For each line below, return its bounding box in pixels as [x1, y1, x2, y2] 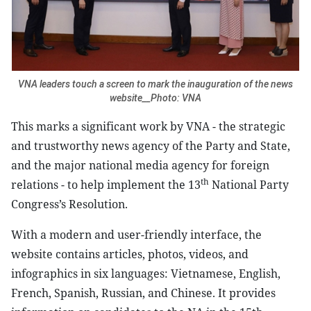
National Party [209, 177, 289, 192]
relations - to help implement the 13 [11, 177, 201, 192]
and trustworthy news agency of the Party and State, [11, 138, 290, 153]
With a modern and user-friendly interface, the [11, 227, 262, 242]
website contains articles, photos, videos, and [11, 246, 249, 262]
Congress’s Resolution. [11, 196, 128, 212]
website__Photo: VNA [110, 92, 201, 103]
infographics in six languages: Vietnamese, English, [11, 266, 280, 281]
